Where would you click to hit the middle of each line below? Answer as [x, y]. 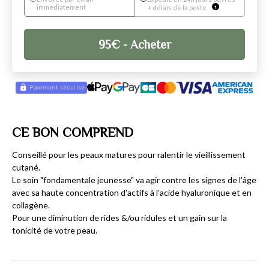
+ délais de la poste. [178, 8]
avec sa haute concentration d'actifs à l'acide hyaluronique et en [132, 193]
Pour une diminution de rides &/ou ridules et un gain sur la [119, 218]
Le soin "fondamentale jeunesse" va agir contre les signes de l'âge [134, 180]
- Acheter [145, 45]
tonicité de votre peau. [55, 231]
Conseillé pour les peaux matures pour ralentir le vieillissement [129, 155]
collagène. [31, 205]
